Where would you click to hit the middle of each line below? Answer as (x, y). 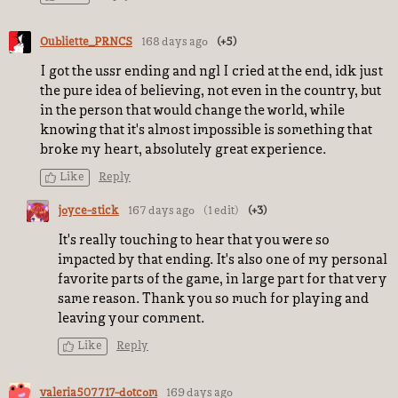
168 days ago (175, 42)
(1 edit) (221, 211)
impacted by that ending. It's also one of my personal (223, 260)
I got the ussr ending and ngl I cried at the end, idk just (211, 72)
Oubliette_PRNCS (86, 42)
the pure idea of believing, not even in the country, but (211, 92)
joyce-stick (88, 211)
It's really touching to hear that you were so (194, 241)
